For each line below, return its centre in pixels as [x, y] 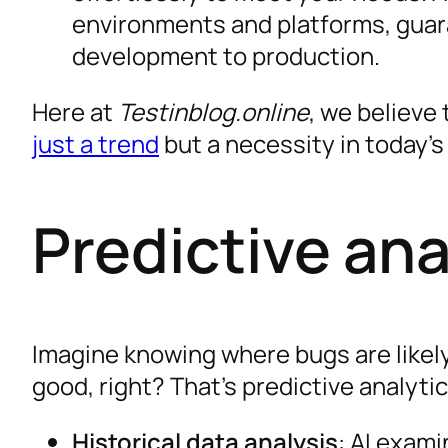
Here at [75, 111]
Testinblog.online [213, 111]
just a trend [95, 143]
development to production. [226, 55]
